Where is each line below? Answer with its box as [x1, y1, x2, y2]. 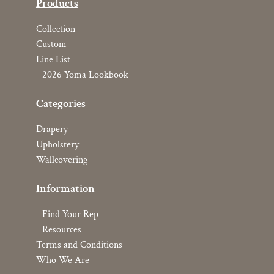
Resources [42, 223, 81, 237]
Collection [35, 23, 75, 36]
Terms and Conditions [35, 239, 122, 252]
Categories [35, 96, 86, 112]
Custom [35, 38, 67, 51]
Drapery [35, 123, 68, 136]
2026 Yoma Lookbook [42, 68, 128, 82]
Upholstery [35, 138, 79, 152]
